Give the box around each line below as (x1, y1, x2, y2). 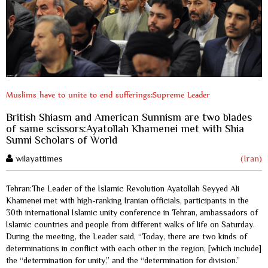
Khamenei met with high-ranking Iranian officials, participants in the (6, 195, 249, 205)
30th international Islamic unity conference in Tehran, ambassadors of (6, 207, 258, 217)
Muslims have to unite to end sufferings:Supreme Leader (6, 89, 210, 100)
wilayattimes (13, 153, 63, 163)
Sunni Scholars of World (6, 133, 117, 146)
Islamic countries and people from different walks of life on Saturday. (6, 219, 255, 229)
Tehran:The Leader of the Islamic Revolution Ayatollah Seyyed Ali (6, 183, 239, 193)
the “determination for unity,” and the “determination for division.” (6, 255, 240, 265)
